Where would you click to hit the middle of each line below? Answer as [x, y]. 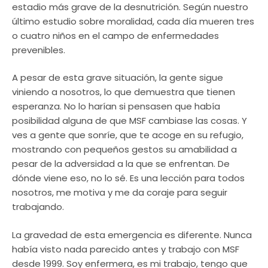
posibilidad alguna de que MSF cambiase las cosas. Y [130, 121]
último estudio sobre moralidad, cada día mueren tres [133, 21]
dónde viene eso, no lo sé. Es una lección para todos [128, 178]
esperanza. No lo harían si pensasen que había [116, 106]
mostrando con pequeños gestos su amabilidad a [124, 150]
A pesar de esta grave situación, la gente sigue [118, 78]
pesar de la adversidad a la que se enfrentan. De [121, 164]
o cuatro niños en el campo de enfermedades [115, 35]
